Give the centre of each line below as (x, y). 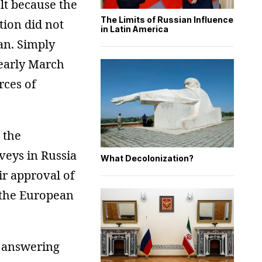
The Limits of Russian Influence (167, 19)
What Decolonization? (147, 158)
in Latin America (135, 29)
